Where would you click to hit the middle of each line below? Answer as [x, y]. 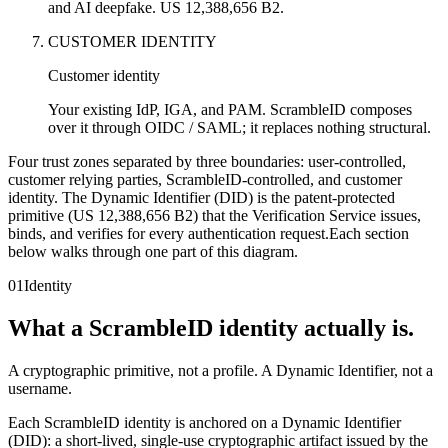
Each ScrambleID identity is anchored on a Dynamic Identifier [204, 423]
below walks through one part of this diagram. [153, 252]
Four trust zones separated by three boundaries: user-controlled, [207, 162]
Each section [369, 234]
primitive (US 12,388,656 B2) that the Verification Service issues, [214, 216]
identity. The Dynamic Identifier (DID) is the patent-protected [201, 198]
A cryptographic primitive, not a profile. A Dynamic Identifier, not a [220, 371]
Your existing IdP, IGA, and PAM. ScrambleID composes [230, 110]
